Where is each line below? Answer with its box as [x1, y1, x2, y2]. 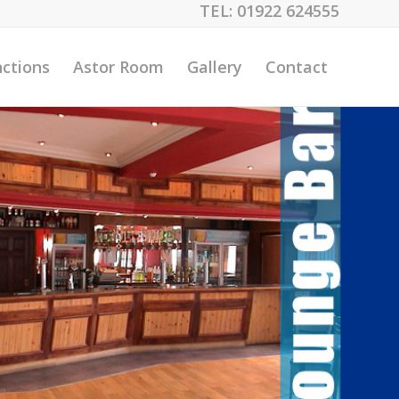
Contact [265, 56, 328, 77]
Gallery [187, 56, 242, 77]
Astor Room [73, 56, 164, 77]
